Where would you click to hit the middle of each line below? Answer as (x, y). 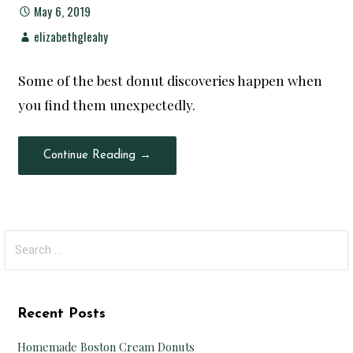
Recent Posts (62, 314)
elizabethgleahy (71, 35)
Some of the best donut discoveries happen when (171, 80)
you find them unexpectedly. (107, 104)
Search (23, 239)
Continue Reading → (98, 156)
